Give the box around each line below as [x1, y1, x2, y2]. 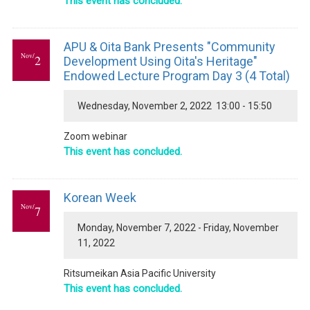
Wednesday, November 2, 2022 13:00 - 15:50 [77, 100, 272, 111]
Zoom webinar [63, 131, 127, 142]
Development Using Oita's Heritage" [63, 54, 257, 69]
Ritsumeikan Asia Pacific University [63, 268, 216, 279]
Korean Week [63, 190, 136, 205]
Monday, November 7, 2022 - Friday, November [77, 222, 279, 233]
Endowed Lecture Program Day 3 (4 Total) [63, 69, 290, 83]
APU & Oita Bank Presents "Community [63, 39, 275, 54]
